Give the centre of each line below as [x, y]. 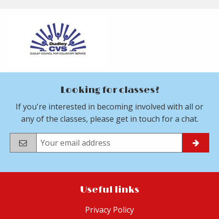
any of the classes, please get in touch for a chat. [109, 119]
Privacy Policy [109, 210]
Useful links [109, 190]
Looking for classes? [109, 90]
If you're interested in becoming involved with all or [109, 107]
